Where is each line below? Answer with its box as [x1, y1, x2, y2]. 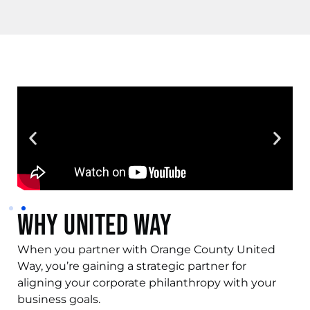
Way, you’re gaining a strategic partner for [17, 259, 246, 273]
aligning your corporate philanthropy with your [17, 276, 276, 290]
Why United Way [17, 208, 172, 244]
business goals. [17, 293, 100, 307]
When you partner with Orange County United [17, 243, 275, 257]
